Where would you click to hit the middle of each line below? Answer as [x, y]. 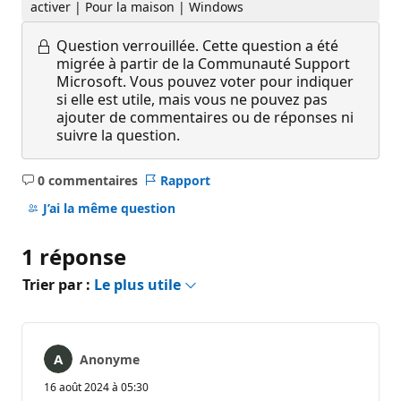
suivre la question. [118, 135]
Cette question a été [270, 45]
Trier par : [58, 284]
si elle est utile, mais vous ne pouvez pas [192, 99]
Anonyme [110, 359]
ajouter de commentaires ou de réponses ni [205, 117]
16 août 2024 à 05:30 [96, 387]
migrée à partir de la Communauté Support [203, 63]
